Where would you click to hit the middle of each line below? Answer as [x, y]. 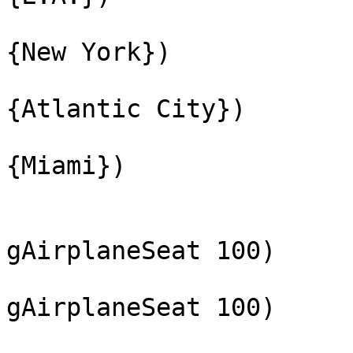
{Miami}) [66, 166]
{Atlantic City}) [126, 109]
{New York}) [89, 52]
